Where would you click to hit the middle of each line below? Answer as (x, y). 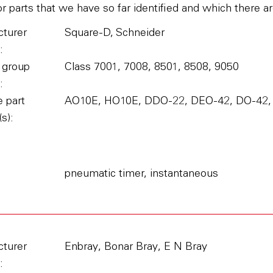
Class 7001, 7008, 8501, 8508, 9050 (151, 68)
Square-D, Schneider (114, 34)
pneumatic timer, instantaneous (141, 174)
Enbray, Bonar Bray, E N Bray (136, 247)
